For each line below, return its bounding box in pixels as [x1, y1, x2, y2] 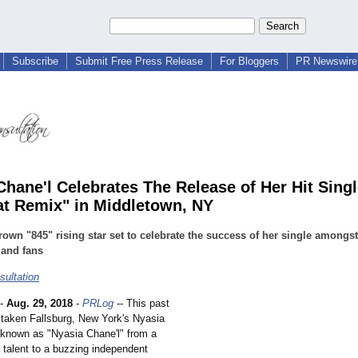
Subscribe [12, 55, 58, 67]
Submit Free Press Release [75, 55, 203, 67]
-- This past [113, 297, 169, 310]
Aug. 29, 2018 [6, 297, 73, 310]
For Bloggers [220, 55, 279, 67]
